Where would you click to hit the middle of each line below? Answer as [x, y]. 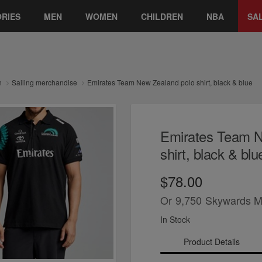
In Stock [175, 219]
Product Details [211, 241]
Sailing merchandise [44, 82]
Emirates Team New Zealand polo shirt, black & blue [170, 82]
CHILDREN [162, 16]
